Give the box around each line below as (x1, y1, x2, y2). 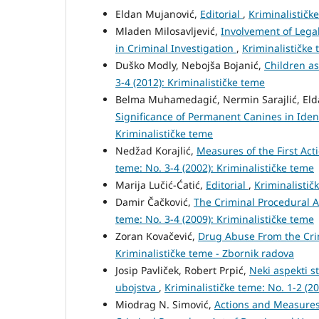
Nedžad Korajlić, (115, 144, 197, 157)
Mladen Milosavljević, (115, 24, 221, 38)
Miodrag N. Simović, (115, 298, 214, 311)
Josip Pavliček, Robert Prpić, (115, 263, 249, 277)
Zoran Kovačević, (115, 229, 198, 243)
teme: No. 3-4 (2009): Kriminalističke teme (115, 212, 314, 226)
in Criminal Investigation (115, 41, 236, 55)
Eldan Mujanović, (115, 7, 200, 21)
